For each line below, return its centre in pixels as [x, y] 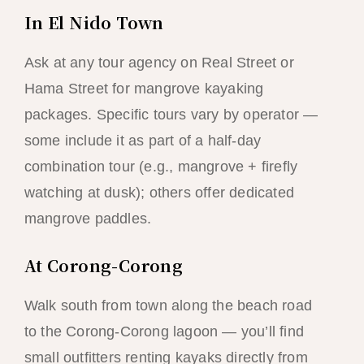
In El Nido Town [94, 22]
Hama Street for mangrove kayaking [144, 88]
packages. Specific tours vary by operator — [171, 114]
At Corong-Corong [104, 265]
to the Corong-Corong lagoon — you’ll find [164, 331]
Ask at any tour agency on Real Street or [159, 62]
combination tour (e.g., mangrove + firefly [161, 166]
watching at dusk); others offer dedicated [159, 192]
